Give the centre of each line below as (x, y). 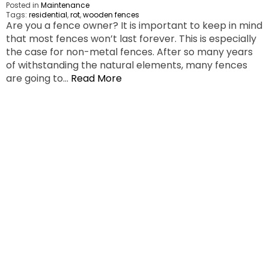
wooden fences (111, 15)
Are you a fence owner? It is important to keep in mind (134, 26)
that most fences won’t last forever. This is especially (131, 39)
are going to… (38, 79)
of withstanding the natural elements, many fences (127, 65)
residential (48, 15)
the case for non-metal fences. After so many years (129, 52)
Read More (96, 79)
